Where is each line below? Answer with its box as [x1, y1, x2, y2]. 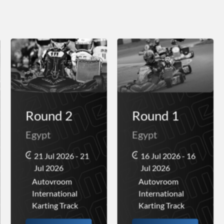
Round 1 [131, 107, 179, 124]
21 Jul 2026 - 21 [33, 151, 89, 160]
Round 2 [25, 107, 72, 124]
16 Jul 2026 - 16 [140, 151, 195, 160]
